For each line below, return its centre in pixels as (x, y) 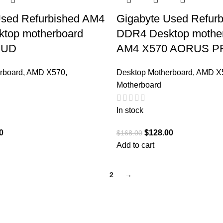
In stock (130, 111)
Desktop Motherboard (155, 73)
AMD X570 (46, 73)
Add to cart (135, 145)
